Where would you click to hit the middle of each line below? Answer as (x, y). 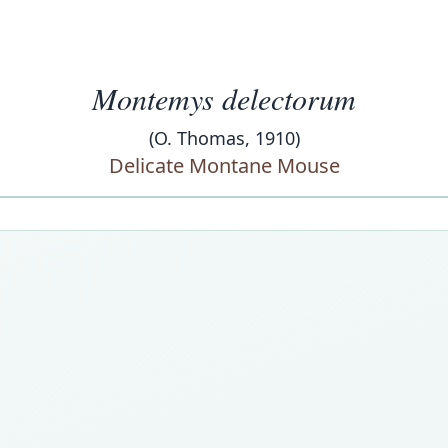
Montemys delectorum (224, 98)
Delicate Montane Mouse (224, 165)
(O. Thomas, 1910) (224, 138)
